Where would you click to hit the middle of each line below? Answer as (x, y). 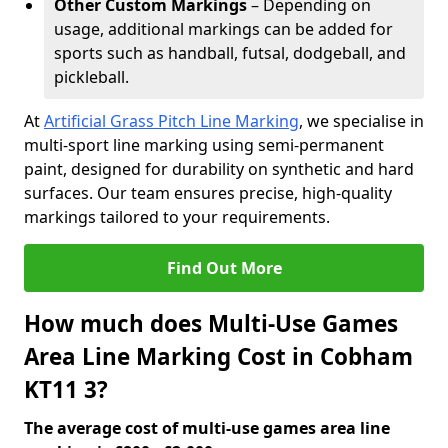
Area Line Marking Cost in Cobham (218, 356)
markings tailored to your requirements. (177, 217)
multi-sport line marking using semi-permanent (204, 145)
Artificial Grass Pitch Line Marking (171, 121)
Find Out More (224, 268)
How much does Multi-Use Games (211, 323)
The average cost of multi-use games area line (207, 428)
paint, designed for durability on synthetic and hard (219, 169)
